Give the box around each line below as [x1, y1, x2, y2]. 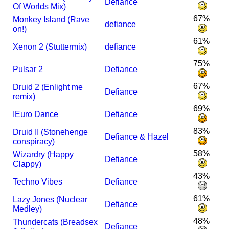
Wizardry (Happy [13, 150, 74, 159]
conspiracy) [13, 137, 55, 146]
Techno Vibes [13, 177, 63, 187]
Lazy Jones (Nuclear [13, 195, 88, 204]
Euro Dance [15, 110, 59, 119]
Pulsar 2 [13, 65, 43, 74]
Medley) [13, 204, 42, 214]
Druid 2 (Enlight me [13, 83, 83, 92]
